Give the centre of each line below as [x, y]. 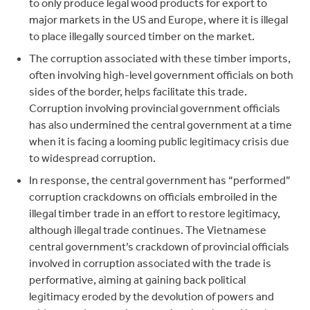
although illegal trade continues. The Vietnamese [148, 230]
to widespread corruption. [93, 158]
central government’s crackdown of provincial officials [159, 246]
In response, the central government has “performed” [160, 180]
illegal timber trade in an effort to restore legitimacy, [155, 213]
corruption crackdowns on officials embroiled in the [154, 197]
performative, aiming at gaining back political [138, 280]
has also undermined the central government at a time [161, 125]
